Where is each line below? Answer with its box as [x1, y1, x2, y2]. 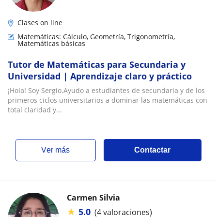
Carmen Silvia [67, 192, 120, 203]
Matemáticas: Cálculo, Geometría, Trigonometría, [17, 32, 175, 41]
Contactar [134, 146, 171, 154]
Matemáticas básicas [17, 39, 85, 48]
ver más [46, 146, 70, 154]
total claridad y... [8, 105, 62, 114]
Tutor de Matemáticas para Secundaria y [8, 59, 186, 70]
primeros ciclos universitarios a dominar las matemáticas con [8, 95, 207, 105]
